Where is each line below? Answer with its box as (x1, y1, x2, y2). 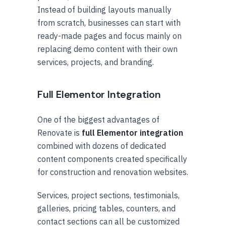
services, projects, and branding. (37, 56, 154, 67)
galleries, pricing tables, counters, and (37, 203, 176, 213)
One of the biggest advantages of (37, 114, 159, 125)
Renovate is (37, 127, 82, 138)
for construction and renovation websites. (37, 166, 188, 177)
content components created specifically (37, 153, 187, 164)
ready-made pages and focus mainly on (37, 30, 182, 41)
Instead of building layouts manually (37, 4, 172, 15)
